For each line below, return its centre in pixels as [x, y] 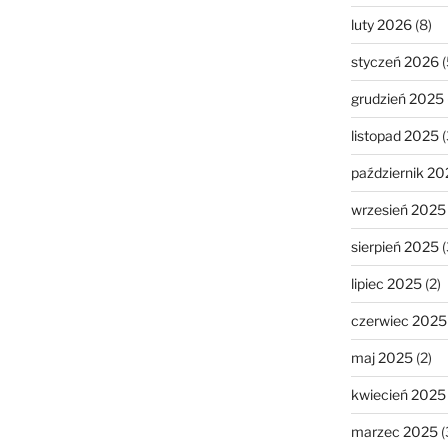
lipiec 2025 [386, 283]
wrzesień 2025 [398, 209]
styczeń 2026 [394, 61]
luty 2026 [381, 24]
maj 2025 [381, 357]
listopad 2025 [394, 135]
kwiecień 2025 [398, 394]
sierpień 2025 [394, 246]
